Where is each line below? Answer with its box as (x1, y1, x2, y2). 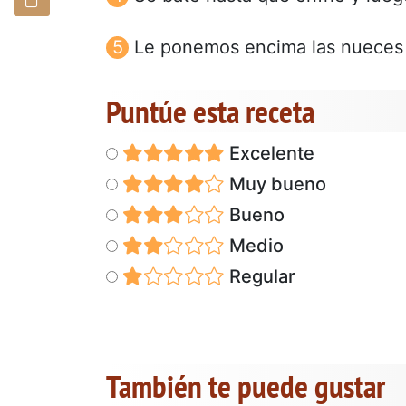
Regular (224, 265, 295, 287)
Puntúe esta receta (106, 90, 314, 132)
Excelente (224, 141, 314, 164)
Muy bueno (224, 172, 326, 195)
